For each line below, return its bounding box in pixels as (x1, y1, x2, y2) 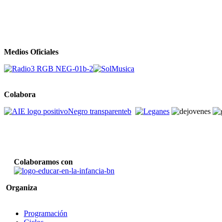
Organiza (6, 183, 37, 192)
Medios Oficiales (4, 48, 58, 56)
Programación (24, 209, 67, 218)
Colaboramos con (4, 158, 75, 166)
